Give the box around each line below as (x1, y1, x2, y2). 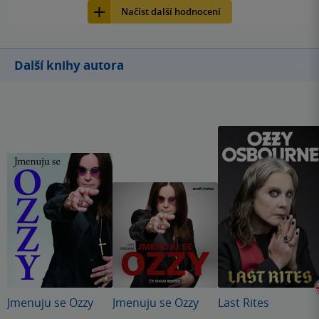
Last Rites (218, 295, 269, 311)
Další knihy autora (14, 57, 124, 74)
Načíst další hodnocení (120, 5, 221, 19)
